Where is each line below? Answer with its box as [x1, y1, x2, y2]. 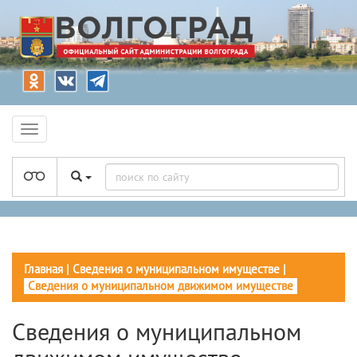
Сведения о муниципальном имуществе [73, 261, 280, 277]
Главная [24, 261, 63, 277]
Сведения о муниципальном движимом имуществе [28, 277, 293, 293]
